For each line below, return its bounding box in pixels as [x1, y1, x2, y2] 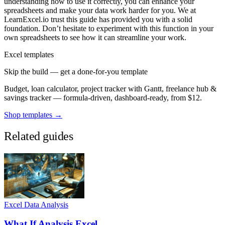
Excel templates [4, 50, 54, 59]
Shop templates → [4, 110, 62, 119]
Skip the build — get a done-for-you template [4, 67, 148, 76]
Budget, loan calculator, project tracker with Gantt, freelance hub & [4, 84, 216, 93]
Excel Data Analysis [4, 200, 68, 209]
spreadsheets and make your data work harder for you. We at [4, 6, 196, 15]
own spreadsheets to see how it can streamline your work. [4, 33, 186, 42]
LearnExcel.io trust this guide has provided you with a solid [4, 15, 192, 24]
